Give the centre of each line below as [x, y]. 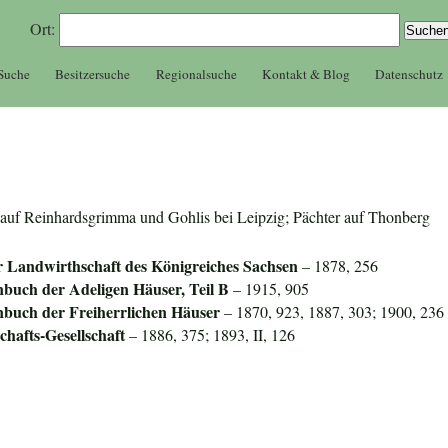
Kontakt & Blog [305, 73]
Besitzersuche [93, 73]
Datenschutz [409, 73]
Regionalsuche [196, 73]
